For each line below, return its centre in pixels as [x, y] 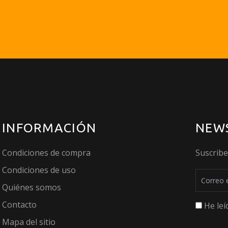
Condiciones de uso [39, 170]
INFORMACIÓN [49, 128]
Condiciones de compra [46, 153]
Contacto [19, 205]
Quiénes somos [32, 188]
